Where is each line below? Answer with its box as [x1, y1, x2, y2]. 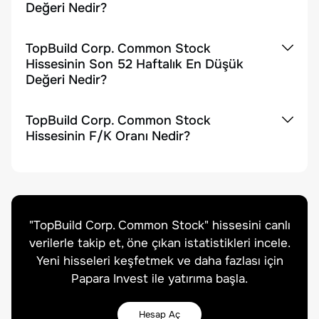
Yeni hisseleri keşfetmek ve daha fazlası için [36, 253, 283, 268]
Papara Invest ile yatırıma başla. [71, 271, 248, 286]
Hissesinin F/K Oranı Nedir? [26, 128, 190, 144]
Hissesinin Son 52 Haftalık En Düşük [26, 56, 244, 72]
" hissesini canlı [204, 218, 291, 233]
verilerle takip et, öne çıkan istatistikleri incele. [28, 236, 291, 251]
